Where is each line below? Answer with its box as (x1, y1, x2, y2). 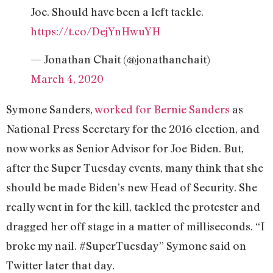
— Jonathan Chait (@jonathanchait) (30, 52, 210, 66)
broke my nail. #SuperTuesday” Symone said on (6, 239, 246, 253)
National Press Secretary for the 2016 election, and (6, 122, 260, 136)
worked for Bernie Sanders (94, 102, 230, 116)
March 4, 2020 (30, 72, 104, 86)
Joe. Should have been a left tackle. (30, 4, 204, 18)
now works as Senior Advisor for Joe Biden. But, (6, 141, 244, 155)
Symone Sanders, (6, 102, 94, 116)
